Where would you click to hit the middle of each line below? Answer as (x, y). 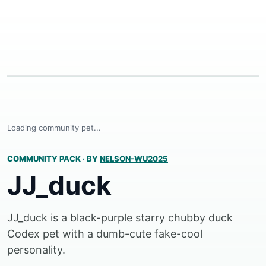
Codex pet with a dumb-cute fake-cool (105, 234)
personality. (36, 250)
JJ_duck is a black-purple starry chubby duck (120, 218)
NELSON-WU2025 (134, 159)
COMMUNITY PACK (45, 159)
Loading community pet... (54, 128)
